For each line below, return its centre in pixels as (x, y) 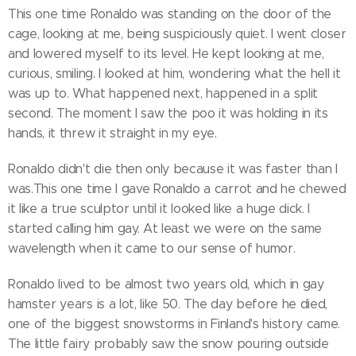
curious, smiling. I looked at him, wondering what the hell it (174, 73)
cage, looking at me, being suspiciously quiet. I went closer (177, 33)
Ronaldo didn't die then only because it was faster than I (173, 168)
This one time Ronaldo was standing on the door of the (170, 14)
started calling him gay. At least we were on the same (165, 228)
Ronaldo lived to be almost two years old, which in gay (166, 284)
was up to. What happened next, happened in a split (163, 93)
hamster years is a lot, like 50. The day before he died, (168, 304)
